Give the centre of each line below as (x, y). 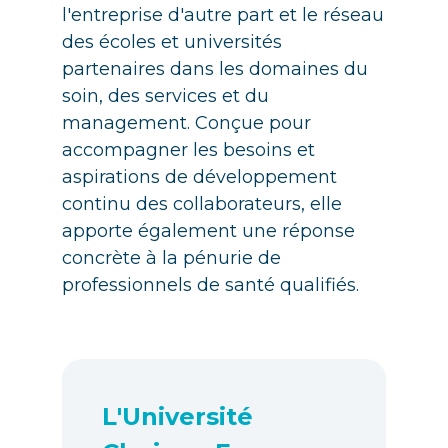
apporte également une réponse (208, 231)
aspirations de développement (199, 177)
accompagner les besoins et (188, 150)
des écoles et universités (172, 42)
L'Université (177, 416)
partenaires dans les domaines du (215, 69)
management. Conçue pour (186, 123)
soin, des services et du (165, 96)
